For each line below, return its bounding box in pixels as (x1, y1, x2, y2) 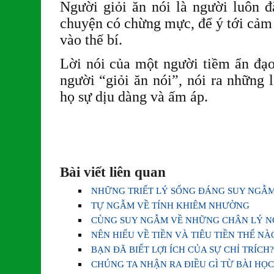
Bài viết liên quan (59, 164, 166, 180)
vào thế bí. (59, 32, 122, 48)
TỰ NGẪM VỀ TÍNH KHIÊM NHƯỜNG (91, 199, 250, 210)
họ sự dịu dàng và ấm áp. (59, 88, 208, 105)
